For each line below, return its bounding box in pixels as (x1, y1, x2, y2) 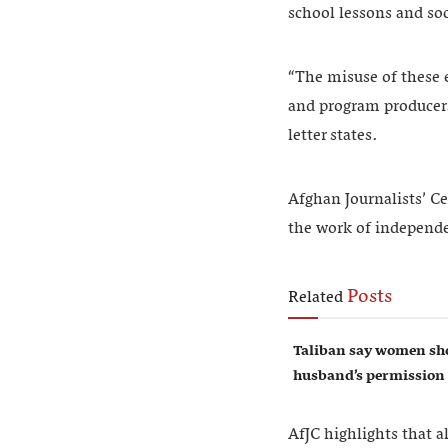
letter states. (288, 122, 378, 150)
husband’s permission (293, 363, 445, 389)
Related (288, 284, 343, 312)
